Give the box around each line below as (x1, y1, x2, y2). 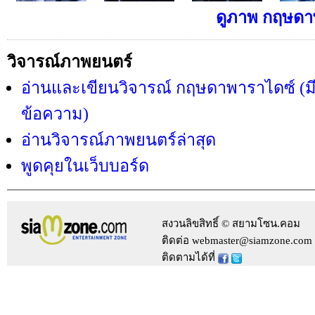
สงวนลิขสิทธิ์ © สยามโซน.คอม (162, 218, 300, 229)
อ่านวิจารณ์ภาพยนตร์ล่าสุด (21, 131, 216, 149)
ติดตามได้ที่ (162, 252, 218, 263)
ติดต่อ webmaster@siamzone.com (162, 235, 312, 246)
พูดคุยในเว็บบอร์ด (21, 157, 149, 175)
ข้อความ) (21, 105, 89, 123)
